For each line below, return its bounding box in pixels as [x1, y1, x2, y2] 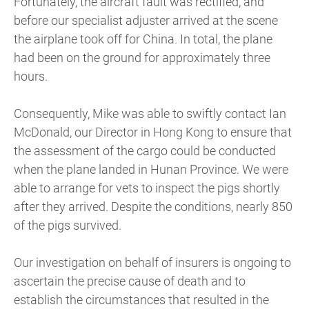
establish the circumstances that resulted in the [14, 292, 269, 308]
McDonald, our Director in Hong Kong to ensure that [14, 125, 292, 140]
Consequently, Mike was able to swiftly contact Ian [14, 106, 286, 121]
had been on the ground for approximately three [14, 50, 270, 66]
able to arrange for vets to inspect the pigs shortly [14, 181, 280, 196]
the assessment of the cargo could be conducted [14, 143, 276, 159]
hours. [14, 69, 48, 84]
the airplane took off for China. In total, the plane [14, 32, 272, 47]
